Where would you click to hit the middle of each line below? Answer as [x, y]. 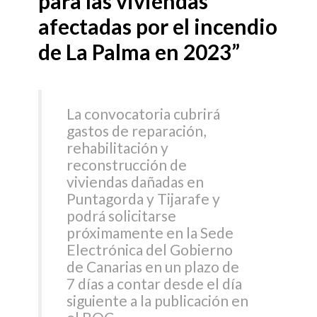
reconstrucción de [127, 165]
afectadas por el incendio [158, 26]
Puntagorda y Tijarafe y [144, 199]
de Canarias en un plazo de [153, 267]
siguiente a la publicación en [158, 301]
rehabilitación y [118, 148]
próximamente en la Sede [150, 233]
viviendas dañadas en [136, 182]
